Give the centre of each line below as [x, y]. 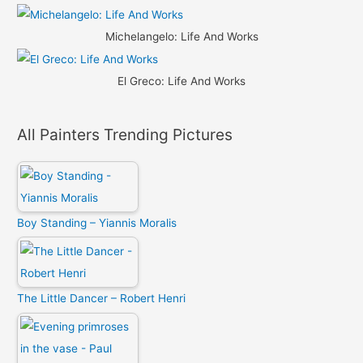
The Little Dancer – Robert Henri [102, 299]
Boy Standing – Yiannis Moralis [97, 222]
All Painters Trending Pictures [125, 134]
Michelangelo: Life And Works [181, 36]
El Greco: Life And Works [181, 81]
